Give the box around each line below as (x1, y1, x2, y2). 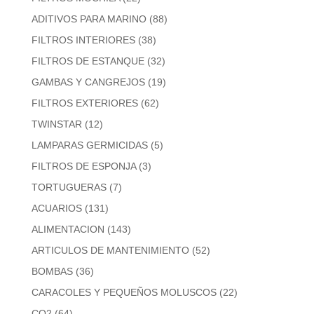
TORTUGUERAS (31, 182, 107, 193)
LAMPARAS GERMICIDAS (31, 139, 148, 151)
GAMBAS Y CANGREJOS (31, 76, 145, 88)
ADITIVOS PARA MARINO (31, 13, 146, 25)
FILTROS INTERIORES (31, 34, 135, 46)
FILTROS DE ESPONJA (31, 161, 136, 172)
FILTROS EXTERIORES (31, 97, 138, 109)
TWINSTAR (31, 118, 82, 130)
